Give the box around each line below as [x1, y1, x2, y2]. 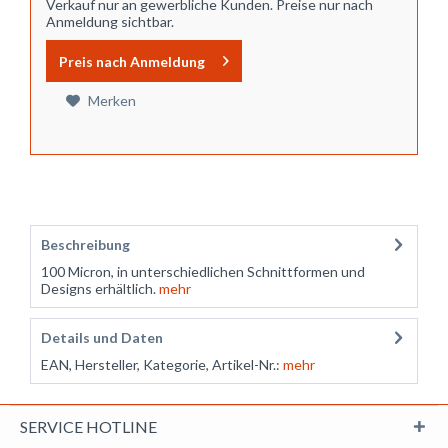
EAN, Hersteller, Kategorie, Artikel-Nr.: [41, 356, 280, 373]
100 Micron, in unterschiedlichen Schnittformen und [41, 263, 365, 280]
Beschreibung [41, 236, 130, 253]
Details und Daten [41, 329, 163, 346]
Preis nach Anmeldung [59, 53, 205, 70]
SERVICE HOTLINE [20, 417, 157, 436]
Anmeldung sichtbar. [46, 13, 174, 30]
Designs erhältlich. [41, 280, 156, 297]
